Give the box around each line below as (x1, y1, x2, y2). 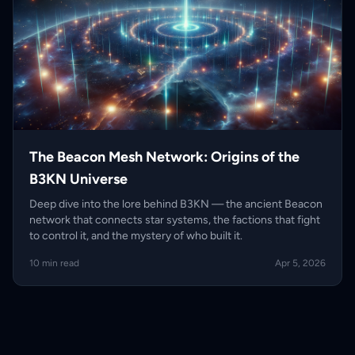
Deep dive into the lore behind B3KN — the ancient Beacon (29, 197, 323, 212)
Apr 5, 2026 (275, 258, 326, 269)
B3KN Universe (29, 170, 128, 189)
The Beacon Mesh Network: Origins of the (29, 148, 300, 166)
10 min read (29, 258, 79, 269)
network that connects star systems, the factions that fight (29, 213, 320, 227)
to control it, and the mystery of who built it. (29, 229, 242, 243)
